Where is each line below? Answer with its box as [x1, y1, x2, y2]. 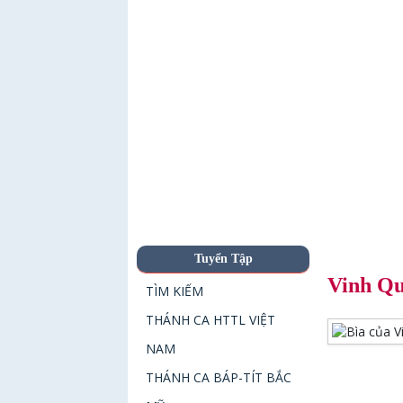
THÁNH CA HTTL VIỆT [146, 311, 276, 328]
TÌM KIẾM [146, 282, 204, 300]
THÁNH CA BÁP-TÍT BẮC [146, 369, 292, 386]
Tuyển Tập [193, 252, 253, 265]
